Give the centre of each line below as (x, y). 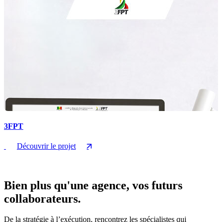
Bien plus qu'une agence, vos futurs (93, 185)
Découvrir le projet (46, 146)
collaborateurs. (42, 198)
